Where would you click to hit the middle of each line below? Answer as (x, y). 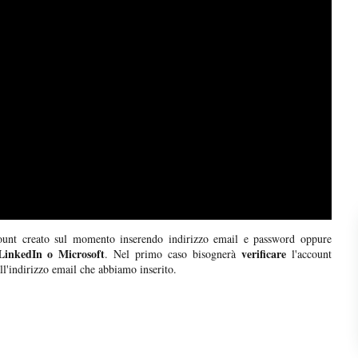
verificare (264, 254)
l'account (309, 254)
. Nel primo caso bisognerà (173, 254)
